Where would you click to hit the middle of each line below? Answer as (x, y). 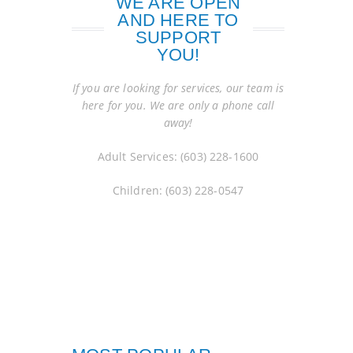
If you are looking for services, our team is (178, 88)
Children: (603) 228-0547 (178, 190)
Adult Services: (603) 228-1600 (178, 156)
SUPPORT (178, 37)
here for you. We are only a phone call (178, 105)
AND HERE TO (178, 20)
